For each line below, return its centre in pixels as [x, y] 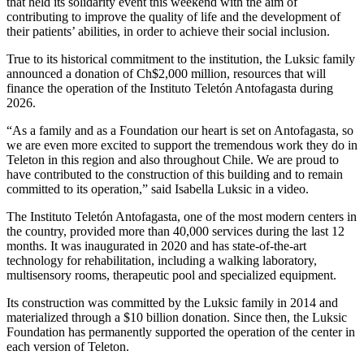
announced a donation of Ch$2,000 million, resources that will [166, 74]
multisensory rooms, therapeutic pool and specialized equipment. [171, 275]
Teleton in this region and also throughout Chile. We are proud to [173, 160]
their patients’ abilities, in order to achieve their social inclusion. [168, 32]
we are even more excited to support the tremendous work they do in [182, 145]
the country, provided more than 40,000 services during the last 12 [175, 232]
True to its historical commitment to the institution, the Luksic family [181, 59]
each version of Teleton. [68, 347]
